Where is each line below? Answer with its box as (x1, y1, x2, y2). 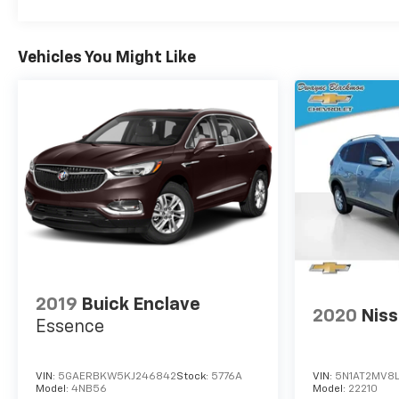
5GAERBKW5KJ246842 (58, 371, 176, 383)
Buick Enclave (81, 296, 200, 314)
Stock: (176, 371, 211, 383)
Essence (36, 318, 104, 337)
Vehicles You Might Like (18, 50, 196, 67)
